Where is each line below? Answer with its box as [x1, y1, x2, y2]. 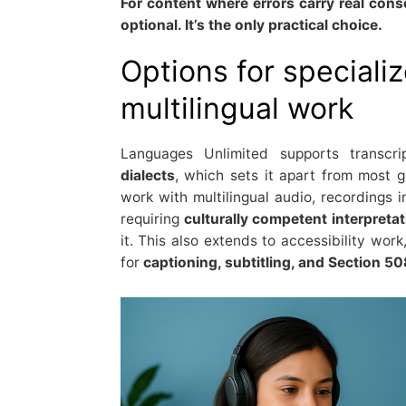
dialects [120, 166, 175, 184]
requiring [120, 209, 184, 227]
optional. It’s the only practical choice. [120, 15, 382, 34]
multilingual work [120, 90, 353, 126]
